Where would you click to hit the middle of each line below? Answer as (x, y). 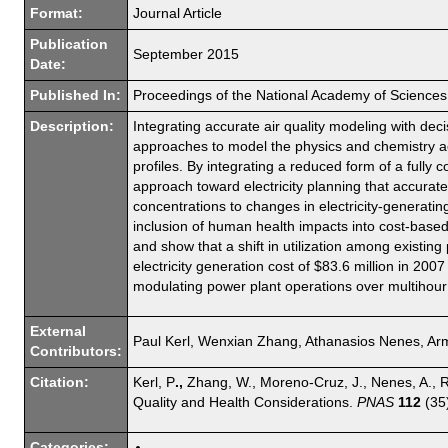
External (58, 331)
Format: (56, 13)
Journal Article (177, 13)
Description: (72, 126)
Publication (69, 44)
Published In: (75, 95)
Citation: (59, 382)
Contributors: (76, 351)
